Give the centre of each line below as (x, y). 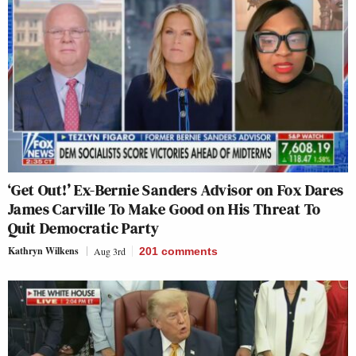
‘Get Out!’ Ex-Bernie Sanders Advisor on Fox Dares (176, 190)
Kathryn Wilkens (43, 250)
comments (190, 251)
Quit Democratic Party (84, 228)
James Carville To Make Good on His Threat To (164, 209)
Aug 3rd (110, 251)
